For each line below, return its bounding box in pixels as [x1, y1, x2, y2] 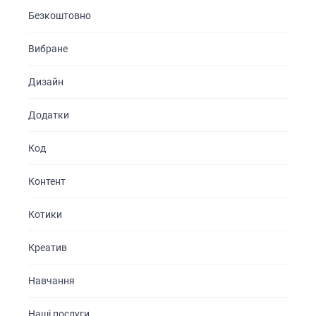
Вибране [28, 43, 68, 55]
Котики [28, 209, 62, 221]
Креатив [28, 242, 67, 254]
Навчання [28, 275, 75, 287]
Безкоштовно [28, 10, 91, 22]
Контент [28, 176, 66, 188]
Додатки [28, 109, 69, 121]
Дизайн [28, 76, 63, 88]
